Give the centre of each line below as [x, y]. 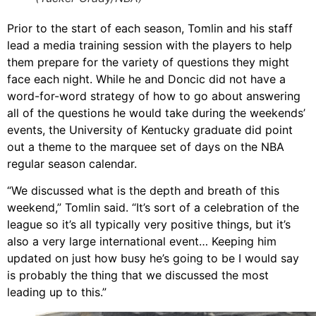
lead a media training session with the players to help [150, 45]
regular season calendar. [72, 163]
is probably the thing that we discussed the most [138, 275]
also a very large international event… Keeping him [142, 242]
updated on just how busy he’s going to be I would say [153, 259]
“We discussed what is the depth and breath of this [143, 191]
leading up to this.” [57, 292]
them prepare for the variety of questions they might [148, 62]
